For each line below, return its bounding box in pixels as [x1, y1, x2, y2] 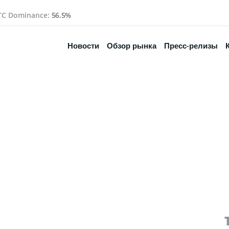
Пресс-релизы [164, 40, 218, 51]
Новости [67, 40, 99, 51]
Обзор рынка [107, 40, 156, 51]
